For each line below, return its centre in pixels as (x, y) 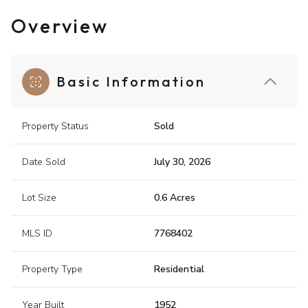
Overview (60, 26)
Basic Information (131, 82)
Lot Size (39, 198)
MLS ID (37, 234)
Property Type (52, 269)
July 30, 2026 (182, 162)
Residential (179, 269)
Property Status (55, 126)
